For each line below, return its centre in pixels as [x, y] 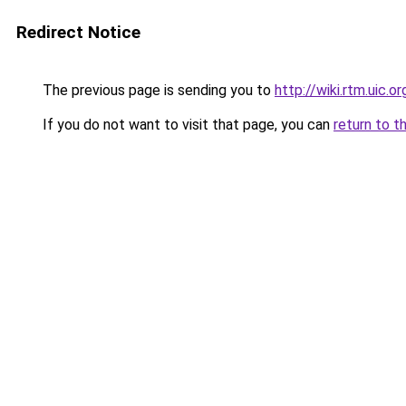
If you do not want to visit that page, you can [186, 125]
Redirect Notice [78, 32]
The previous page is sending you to [157, 90]
